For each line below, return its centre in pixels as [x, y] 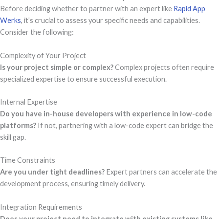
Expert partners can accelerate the [161, 172]
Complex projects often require [164, 67]
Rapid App [189, 9]
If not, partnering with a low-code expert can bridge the [125, 125]
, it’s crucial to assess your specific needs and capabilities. [110, 21]
